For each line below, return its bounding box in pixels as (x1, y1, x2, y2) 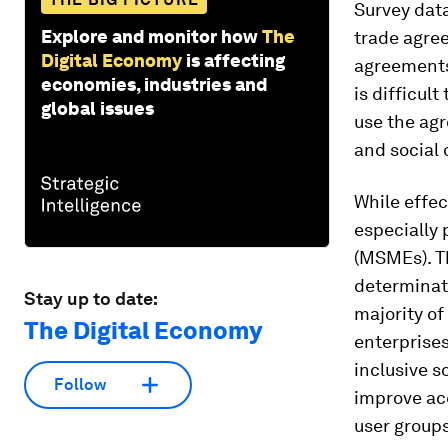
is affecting (186, 49, 285, 71)
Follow (54, 375, 106, 395)
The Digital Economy (24, 315, 262, 345)
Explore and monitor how (41, 25, 258, 47)
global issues (41, 97, 154, 119)
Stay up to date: (24, 287, 158, 309)
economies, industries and (41, 73, 267, 95)
